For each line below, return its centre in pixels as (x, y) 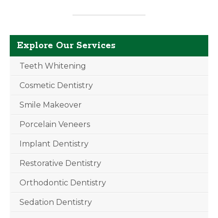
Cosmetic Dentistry (56, 85)
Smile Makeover (51, 105)
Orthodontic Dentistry (63, 183)
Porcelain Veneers (55, 124)
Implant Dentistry (54, 144)
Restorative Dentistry (60, 163)
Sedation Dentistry (56, 202)
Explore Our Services (66, 46)
